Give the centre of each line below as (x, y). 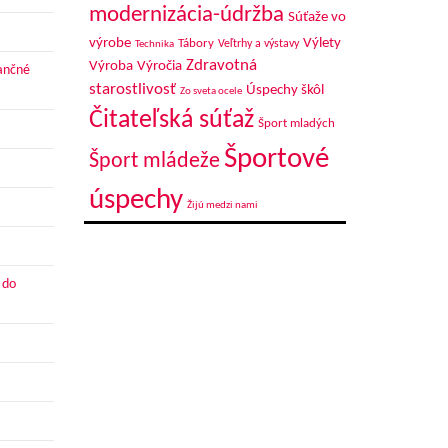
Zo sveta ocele (210, 91)
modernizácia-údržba (186, 15)
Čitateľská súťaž (171, 120)
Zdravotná (221, 65)
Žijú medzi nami (222, 205)
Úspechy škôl (284, 90)
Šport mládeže (154, 161)
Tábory (195, 44)
